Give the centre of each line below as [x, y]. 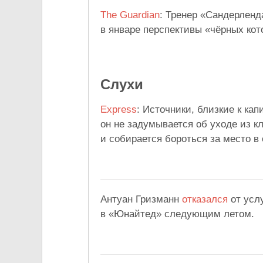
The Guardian [130, 15]
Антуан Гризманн [141, 200]
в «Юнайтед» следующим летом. [177, 214]
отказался [205, 200]
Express [119, 110]
